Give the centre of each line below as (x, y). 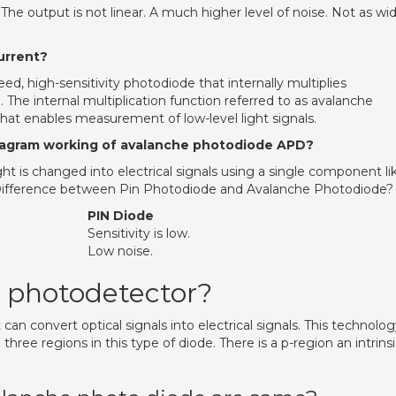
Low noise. (120, 251)
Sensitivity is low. (139, 233)
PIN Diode (121, 216)
